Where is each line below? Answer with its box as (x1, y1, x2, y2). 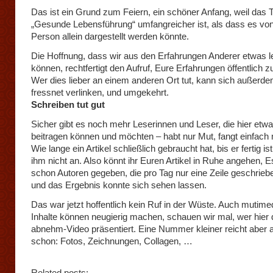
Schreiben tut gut (31, 99, 105, 110)
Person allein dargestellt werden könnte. (31, 31, 189, 41)
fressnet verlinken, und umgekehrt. (31, 87, 169, 97)
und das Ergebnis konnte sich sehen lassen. (31, 180, 207, 190)
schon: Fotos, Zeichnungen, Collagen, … (31, 236, 193, 246)
